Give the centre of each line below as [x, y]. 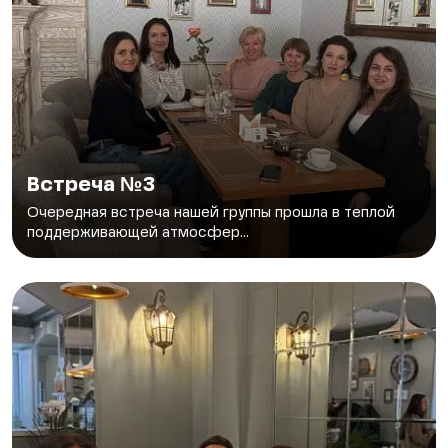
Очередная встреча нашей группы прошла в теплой [211, 213]
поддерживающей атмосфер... [138, 233]
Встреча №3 [91, 186]
